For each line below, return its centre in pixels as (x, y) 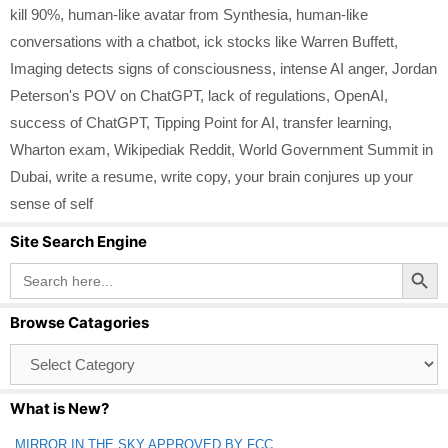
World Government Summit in (336, 149)
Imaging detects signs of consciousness (141, 68)
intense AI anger (332, 68)
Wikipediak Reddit (172, 149)
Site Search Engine (78, 241)
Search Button (422, 261)
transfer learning (335, 122)
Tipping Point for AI (214, 122)
